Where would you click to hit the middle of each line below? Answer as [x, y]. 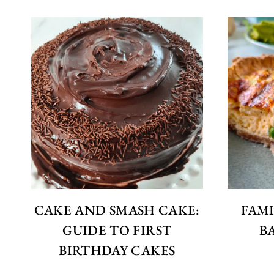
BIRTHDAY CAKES [117, 250]
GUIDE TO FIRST [117, 230]
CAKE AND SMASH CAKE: [117, 210]
